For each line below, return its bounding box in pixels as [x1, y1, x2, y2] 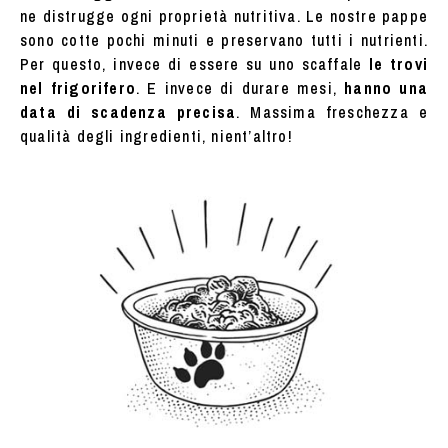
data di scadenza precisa [20, 101, 237, 124]
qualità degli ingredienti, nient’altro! [20, 125, 293, 148]
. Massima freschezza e [236, 101, 428, 124]
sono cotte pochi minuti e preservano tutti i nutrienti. [20, 29, 428, 52]
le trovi [362, 53, 428, 76]
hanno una [344, 77, 429, 100]
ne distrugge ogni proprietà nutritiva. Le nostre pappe [20, 5, 428, 28]
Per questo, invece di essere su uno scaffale [20, 53, 363, 76]
